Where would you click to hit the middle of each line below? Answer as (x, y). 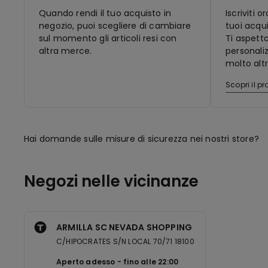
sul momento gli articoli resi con (108, 38)
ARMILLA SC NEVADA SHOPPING (124, 227)
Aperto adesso (86, 262)
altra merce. (66, 51)
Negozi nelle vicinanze (111, 181)
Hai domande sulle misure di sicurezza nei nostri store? (143, 139)
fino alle (141, 262)
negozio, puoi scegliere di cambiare (115, 26)
